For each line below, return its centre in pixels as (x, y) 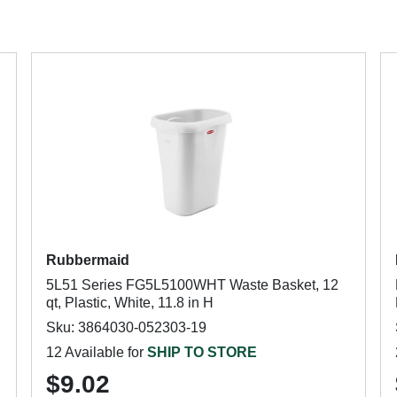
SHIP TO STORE (202, 352)
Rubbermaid (87, 260)
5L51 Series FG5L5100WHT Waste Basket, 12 (192, 285)
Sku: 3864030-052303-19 (126, 327)
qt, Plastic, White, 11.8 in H (129, 303)
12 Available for (96, 352)
